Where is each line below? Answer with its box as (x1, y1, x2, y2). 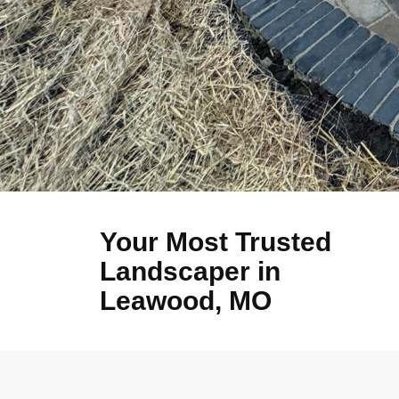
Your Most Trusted (100, 227, 331, 257)
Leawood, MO (100, 286, 272, 316)
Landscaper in (100, 256, 281, 287)
